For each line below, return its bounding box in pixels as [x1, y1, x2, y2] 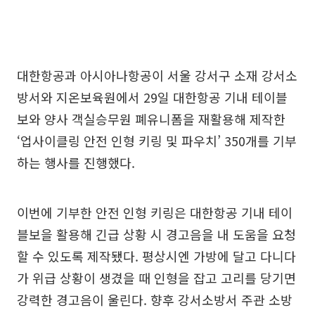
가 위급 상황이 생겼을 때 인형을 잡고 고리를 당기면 [17, 268, 296, 287]
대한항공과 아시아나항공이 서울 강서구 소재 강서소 [17, 65, 297, 84]
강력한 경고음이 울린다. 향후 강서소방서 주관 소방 [17, 290, 292, 309]
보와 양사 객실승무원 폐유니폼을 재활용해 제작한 [17, 109, 285, 128]
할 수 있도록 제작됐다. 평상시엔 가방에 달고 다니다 [17, 246, 296, 265]
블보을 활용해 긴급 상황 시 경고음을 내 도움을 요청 [17, 224, 296, 243]
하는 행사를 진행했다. [17, 153, 135, 172]
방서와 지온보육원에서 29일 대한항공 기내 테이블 [17, 87, 288, 106]
